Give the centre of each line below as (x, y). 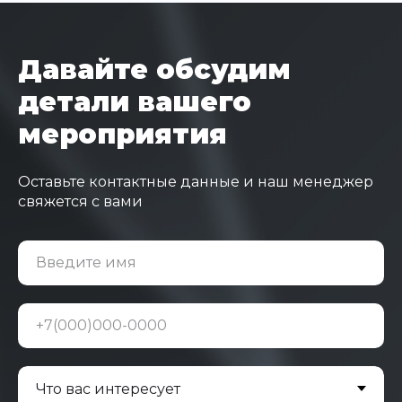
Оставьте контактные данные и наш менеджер (196, 182)
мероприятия (122, 135)
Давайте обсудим (154, 70)
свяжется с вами (80, 202)
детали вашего (135, 102)
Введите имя (86, 263)
